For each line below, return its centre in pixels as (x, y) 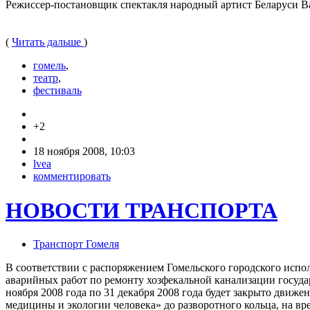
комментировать (72, 176)
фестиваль (57, 91)
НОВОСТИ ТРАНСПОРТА (142, 210)
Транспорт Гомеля (76, 244)
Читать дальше (48, 42)
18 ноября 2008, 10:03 (84, 152)
